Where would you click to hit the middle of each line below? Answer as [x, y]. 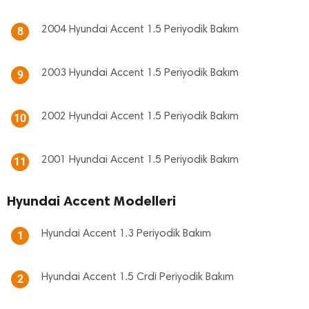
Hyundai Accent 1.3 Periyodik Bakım [126, 234]
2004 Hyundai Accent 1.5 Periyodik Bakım [140, 30]
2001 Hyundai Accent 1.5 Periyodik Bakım [140, 160]
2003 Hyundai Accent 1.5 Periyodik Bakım [140, 73]
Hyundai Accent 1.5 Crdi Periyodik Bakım [138, 277]
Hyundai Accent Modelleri [91, 201]
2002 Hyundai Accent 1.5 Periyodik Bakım [140, 117]
